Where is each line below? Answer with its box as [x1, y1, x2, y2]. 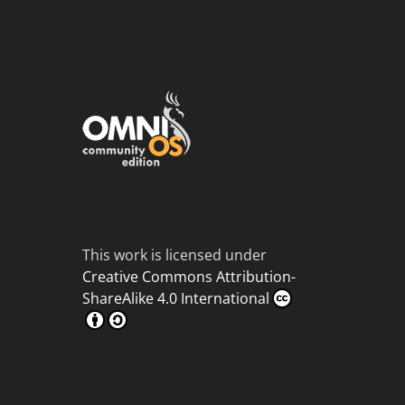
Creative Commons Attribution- [82, 267, 296, 287]
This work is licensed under [82, 245, 267, 265]
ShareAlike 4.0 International [82, 288, 269, 308]
